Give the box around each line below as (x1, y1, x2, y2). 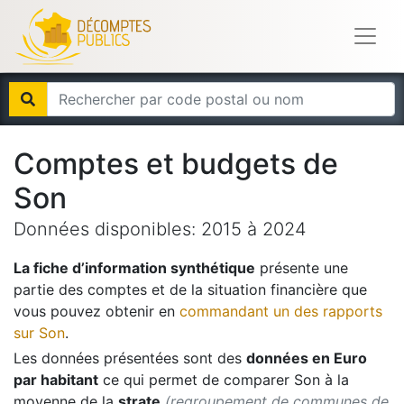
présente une (255, 259, 348, 277)
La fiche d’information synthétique (14, 259, 255, 277)
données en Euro (246, 349, 367, 367)
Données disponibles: (14, 218, 201, 240)
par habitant (14, 371, 98, 389)
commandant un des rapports (179, 302, 382, 320)
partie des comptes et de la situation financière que (14, 280, 367, 298)
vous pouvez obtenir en (14, 302, 175, 320)
